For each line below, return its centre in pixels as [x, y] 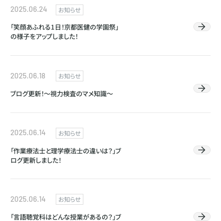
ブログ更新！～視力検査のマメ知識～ [62, 93]
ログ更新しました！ [36, 160]
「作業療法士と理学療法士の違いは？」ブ [66, 150]
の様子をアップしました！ [44, 37]
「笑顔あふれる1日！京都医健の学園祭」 [65, 27]
